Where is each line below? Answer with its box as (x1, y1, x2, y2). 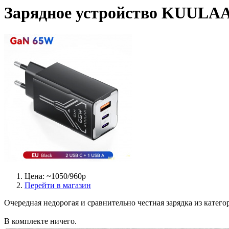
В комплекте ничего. (4, 216, 77, 225)
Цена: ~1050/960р (25, 171, 86, 180)
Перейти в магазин (25, 180, 91, 190)
